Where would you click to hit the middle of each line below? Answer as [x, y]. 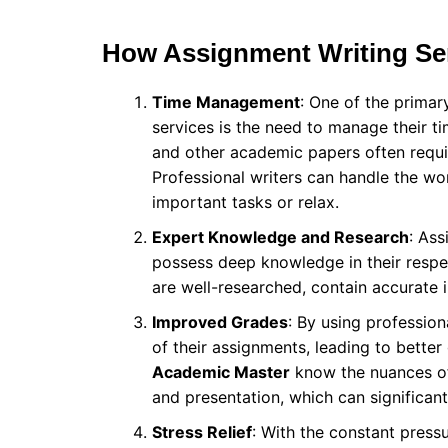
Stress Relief [202, 432]
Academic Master [221, 372]
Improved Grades [220, 322]
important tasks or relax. [245, 202]
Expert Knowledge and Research [280, 237]
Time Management [226, 102]
